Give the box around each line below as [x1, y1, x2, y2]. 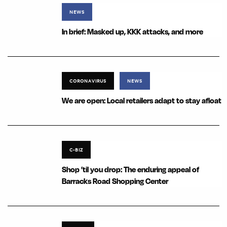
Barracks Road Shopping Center [62, 176, 168, 186]
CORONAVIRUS [69, 77, 106, 85]
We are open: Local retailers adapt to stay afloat [62, 96, 221, 106]
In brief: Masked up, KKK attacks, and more [62, 27, 203, 37]
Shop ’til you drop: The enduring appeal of [62, 165, 199, 175]
